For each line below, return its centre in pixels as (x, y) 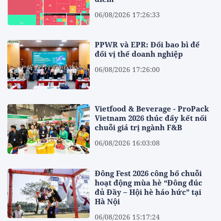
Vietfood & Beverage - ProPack (152, 109)
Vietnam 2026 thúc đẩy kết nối (151, 118)
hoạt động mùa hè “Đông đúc (149, 182)
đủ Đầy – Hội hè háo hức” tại (148, 192)
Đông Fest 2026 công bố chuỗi (148, 173)
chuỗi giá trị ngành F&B (139, 128)
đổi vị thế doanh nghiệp (139, 54)
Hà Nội (108, 201)
